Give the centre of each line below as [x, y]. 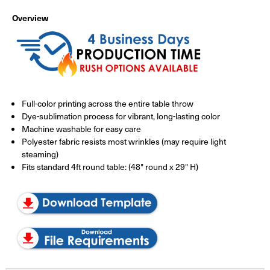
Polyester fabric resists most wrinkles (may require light [124, 142]
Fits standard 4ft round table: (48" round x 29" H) [110, 167]
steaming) [40, 154]
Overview [30, 18]
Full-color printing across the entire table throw [108, 104]
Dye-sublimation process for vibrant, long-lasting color [121, 116]
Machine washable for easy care [82, 129]
